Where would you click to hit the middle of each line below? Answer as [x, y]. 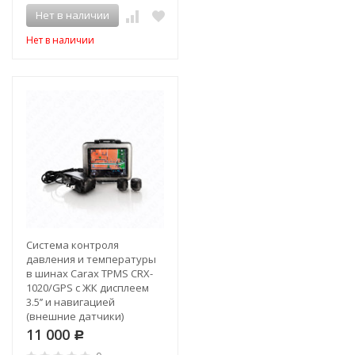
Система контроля [73, 245]
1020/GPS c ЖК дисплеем [88, 288]
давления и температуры [91, 259]
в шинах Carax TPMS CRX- [90, 273]
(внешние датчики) [75, 316]
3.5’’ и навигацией [71, 302]
